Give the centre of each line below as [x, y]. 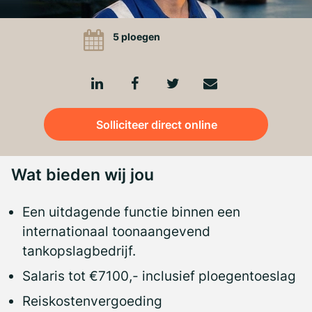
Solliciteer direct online [157, 124]
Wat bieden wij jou [83, 174]
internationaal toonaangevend [116, 231]
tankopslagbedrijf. [79, 250]
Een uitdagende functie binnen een [131, 211]
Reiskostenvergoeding [92, 301]
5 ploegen [136, 37]
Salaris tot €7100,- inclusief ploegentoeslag [161, 275]
